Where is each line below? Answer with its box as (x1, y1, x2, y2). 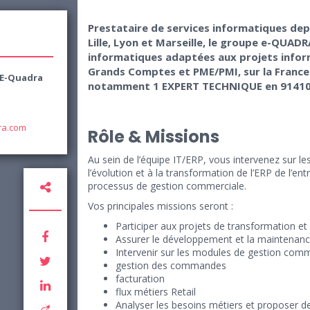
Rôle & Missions (88, 125, 219, 149)
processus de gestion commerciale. (88, 179, 246, 193)
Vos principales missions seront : (88, 199, 233, 213)
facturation (116, 272, 165, 286)
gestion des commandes (116, 259, 226, 273)
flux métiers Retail (116, 285, 196, 299)
